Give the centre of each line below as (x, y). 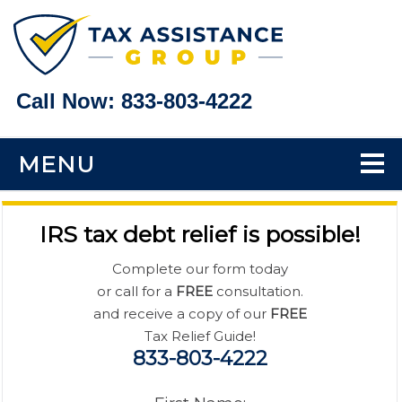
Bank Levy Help (101, 367)
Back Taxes (82, 311)
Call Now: (69, 101)
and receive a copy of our (181, 314)
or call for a (136, 292)
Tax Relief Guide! (200, 336)
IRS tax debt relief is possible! (200, 235)
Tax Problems (79, 260)
